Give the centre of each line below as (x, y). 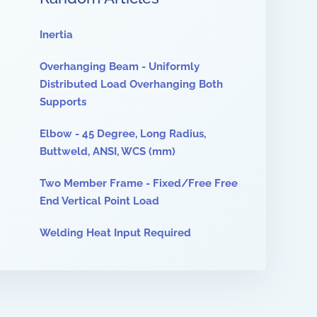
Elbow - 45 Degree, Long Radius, (123, 134)
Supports (63, 102)
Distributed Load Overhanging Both (131, 84)
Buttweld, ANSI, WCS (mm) (108, 151)
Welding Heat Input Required (115, 233)
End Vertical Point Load (99, 201)
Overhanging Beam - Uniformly (120, 67)
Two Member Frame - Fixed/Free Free (139, 183)
